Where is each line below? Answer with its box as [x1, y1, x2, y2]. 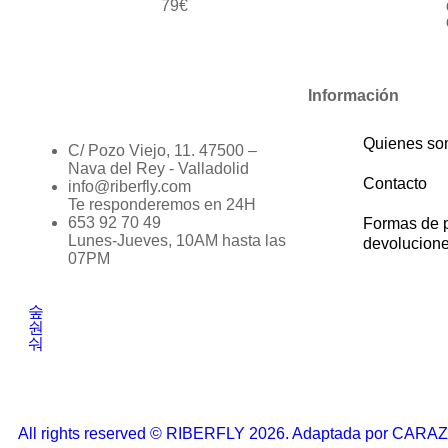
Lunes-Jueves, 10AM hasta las [68, 232, 286, 250]
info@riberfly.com [68, 178, 191, 196]
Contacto [363, 175, 427, 193]
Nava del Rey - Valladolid [68, 160, 249, 178]
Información [308, 87, 399, 105]
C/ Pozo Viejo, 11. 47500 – [68, 142, 257, 160]
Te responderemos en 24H [68, 196, 256, 214]
